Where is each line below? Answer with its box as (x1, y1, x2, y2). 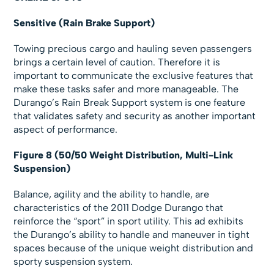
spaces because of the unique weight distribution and (13, 242, 254, 254)
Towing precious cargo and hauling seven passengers (13, 43, 253, 55)
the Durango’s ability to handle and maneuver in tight (13, 229, 250, 241)
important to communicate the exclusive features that (13, 70, 254, 82)
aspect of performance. (13, 124, 118, 136)
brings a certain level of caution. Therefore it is (13, 56, 221, 68)
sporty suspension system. (13, 256, 133, 268)
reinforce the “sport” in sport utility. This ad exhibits (13, 215, 244, 228)
